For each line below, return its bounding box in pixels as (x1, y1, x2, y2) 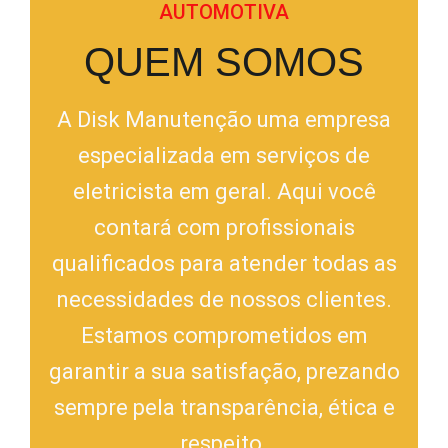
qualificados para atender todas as (51, 250, 397, 276)
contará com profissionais (93, 214, 355, 240)
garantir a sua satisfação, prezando (48, 358, 400, 384)
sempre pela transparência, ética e (53, 394, 395, 420)
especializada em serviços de (78, 142, 370, 168)
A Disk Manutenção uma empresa (57, 106, 391, 132)
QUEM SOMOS (84, 39, 364, 84)
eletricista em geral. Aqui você (72, 178, 376, 204)
